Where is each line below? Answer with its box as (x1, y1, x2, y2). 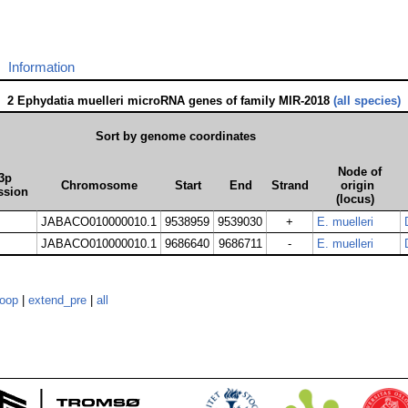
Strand (271, 178, 309, 193)
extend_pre (28, 293, 87, 308)
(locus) (335, 192, 374, 207)
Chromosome (61, 178, 138, 193)
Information (8, 59, 75, 76)
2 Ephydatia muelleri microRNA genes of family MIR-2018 (7, 94, 333, 108)
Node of (337, 165, 382, 179)
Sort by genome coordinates (95, 129, 256, 144)
